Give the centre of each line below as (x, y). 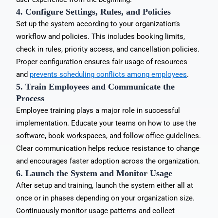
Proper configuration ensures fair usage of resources (101, 62)
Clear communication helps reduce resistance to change (108, 148)
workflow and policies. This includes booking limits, (100, 36)
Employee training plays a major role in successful (98, 110)
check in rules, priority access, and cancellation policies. (108, 49)
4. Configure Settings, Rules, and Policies (93, 11)
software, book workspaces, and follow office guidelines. (108, 136)
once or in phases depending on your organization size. (105, 198)
